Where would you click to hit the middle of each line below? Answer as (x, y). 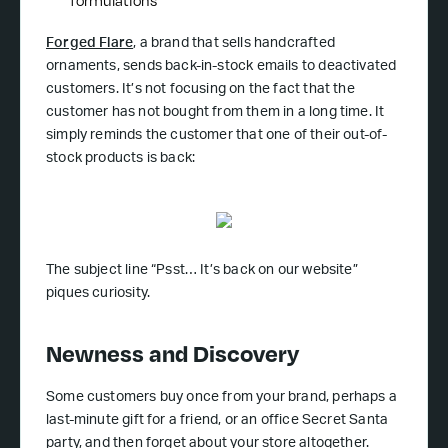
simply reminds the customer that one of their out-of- (217, 136)
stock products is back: (121, 159)
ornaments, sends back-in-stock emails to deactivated (221, 67)
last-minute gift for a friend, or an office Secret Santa (217, 421)
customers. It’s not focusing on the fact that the (200, 90)
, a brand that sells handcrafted (234, 44)
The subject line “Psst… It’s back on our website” (202, 271)
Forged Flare (90, 44)
